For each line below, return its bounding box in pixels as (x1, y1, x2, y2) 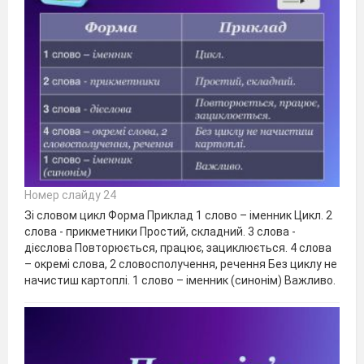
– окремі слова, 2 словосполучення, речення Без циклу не (24, 257, 337, 271)
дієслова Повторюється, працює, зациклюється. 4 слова (24, 240, 331, 254)
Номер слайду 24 (24, 188, 116, 201)
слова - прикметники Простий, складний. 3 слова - (24, 224, 296, 238)
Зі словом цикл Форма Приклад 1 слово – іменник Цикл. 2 (24, 208, 332, 222)
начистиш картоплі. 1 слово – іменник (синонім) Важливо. (24, 273, 336, 287)
